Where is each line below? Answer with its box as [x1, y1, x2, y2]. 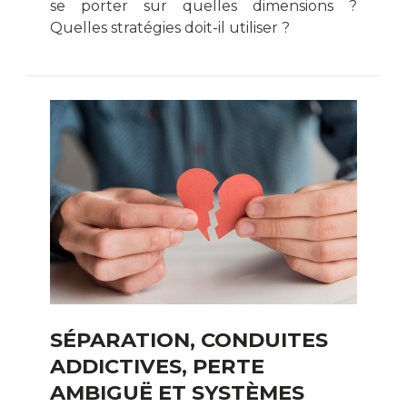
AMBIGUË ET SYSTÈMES [50, 379, 304, 405]
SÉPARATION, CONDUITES [50, 326, 328, 352]
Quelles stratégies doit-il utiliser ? [50, 18, 290, 36]
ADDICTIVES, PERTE [50, 352, 264, 379]
